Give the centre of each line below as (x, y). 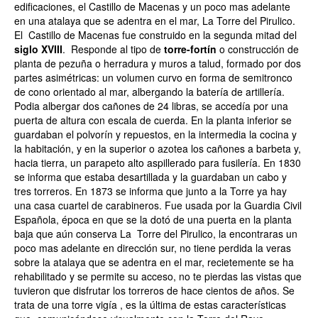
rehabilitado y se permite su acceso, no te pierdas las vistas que (158, 276)
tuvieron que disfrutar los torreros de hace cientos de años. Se (154, 290)
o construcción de (258, 49)
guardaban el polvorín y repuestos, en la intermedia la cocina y (155, 134)
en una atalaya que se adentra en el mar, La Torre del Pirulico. (155, 21)
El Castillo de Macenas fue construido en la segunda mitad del (155, 35)
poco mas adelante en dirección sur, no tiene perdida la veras (153, 248)
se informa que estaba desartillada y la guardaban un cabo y (150, 177)
